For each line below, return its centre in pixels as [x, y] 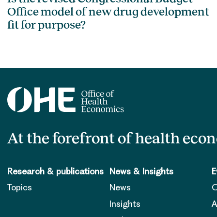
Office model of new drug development [108, 11]
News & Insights [141, 171]
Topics [20, 187]
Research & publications [55, 171]
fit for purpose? [46, 24]
